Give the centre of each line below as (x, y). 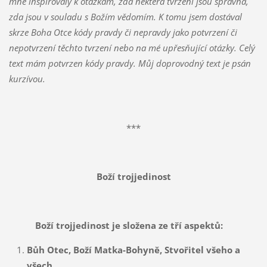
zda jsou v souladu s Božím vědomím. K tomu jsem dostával (125, 16)
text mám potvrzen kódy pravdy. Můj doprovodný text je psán (130, 63)
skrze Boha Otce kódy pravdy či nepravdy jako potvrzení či (123, 32)
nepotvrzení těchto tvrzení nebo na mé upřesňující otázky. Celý (132, 47)
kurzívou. (27, 78)
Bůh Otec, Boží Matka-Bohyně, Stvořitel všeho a (133, 249)
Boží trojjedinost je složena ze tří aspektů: (116, 225)
